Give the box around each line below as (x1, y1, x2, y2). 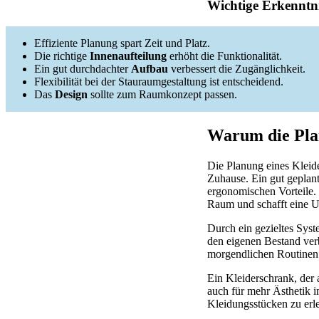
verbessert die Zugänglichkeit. (168, 63, 305, 75)
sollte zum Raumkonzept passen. (88, 88, 237, 101)
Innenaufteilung (90, 50, 167, 63)
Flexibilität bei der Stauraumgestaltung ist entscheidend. (34, 75, 283, 88)
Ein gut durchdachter (34, 63, 131, 75)
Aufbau (131, 63, 168, 75)
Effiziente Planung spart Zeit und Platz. (34, 37, 210, 50)
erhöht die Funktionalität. (167, 50, 282, 63)
